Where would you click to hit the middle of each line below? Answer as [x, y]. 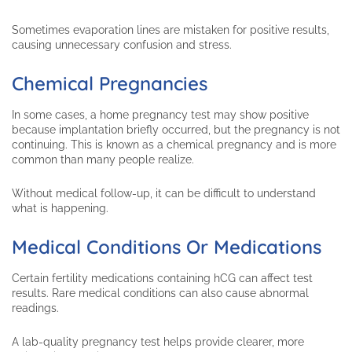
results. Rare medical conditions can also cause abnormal [160, 293]
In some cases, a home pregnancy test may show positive [160, 115]
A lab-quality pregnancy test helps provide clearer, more [158, 342]
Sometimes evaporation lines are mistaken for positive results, [170, 30]
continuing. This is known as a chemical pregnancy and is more [174, 145]
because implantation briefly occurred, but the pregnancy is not [176, 130]
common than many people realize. [103, 160]
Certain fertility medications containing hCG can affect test [162, 279]
